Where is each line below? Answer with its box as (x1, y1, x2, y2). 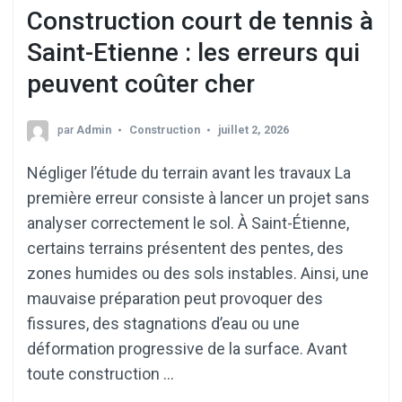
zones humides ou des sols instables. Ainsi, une (27, 264, 369, 284)
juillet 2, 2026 (218, 123, 289, 137)
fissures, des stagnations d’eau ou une (27, 314, 300, 334)
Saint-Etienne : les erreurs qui (27, 37, 360, 67)
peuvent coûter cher (27, 68, 255, 99)
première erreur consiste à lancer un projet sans (27, 188, 370, 208)
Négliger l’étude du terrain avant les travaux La (27, 163, 351, 183)
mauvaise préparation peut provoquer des (27, 289, 323, 309)
